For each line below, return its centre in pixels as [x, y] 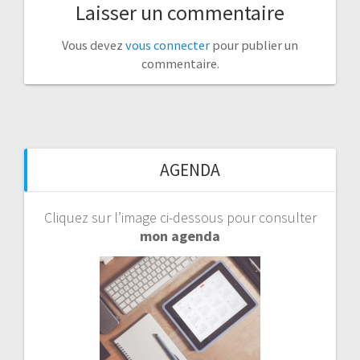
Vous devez [94, 45]
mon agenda [180, 235]
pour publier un [254, 45]
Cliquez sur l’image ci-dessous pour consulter [180, 217]
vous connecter [168, 45]
